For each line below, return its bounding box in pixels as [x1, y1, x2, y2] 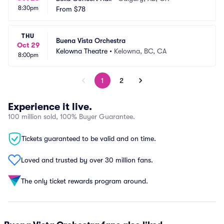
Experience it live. [8, 101, 92, 112]
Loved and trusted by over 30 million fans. [21, 155, 153, 164]
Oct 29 [16, 41, 39, 49]
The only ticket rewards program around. [21, 176, 148, 185]
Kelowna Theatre [56, 46, 107, 55]
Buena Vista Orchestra [56, 36, 125, 44]
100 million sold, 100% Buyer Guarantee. [8, 112, 135, 120]
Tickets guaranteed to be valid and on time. [21, 134, 156, 142]
